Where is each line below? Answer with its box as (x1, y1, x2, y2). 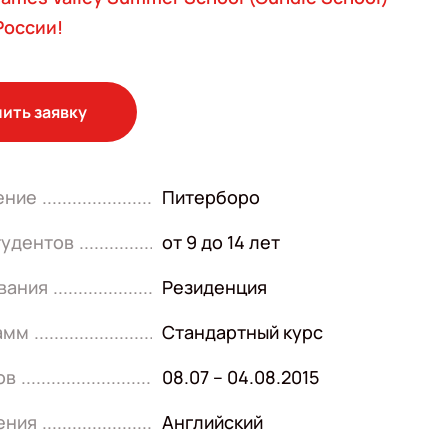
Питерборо (162, 185, 261, 209)
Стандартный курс (162, 320, 324, 344)
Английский (162, 410, 264, 434)
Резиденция (162, 275, 268, 299)
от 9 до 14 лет (162, 230, 281, 254)
